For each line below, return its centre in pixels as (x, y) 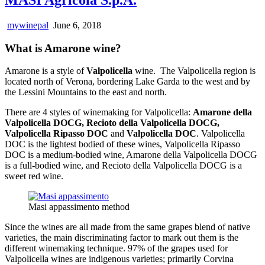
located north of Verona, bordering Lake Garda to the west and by (127, 82)
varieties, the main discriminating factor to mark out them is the (122, 238)
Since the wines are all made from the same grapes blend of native (127, 227)
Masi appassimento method (79, 207)
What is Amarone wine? (63, 48)
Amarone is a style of (46, 71)
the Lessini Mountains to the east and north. (86, 92)
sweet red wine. (34, 176)
